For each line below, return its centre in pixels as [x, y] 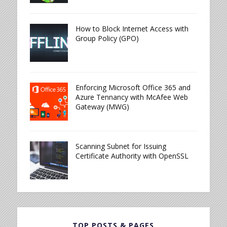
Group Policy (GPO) [107, 39]
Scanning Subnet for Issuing [121, 146]
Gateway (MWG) [102, 107]
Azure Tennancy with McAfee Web [131, 97]
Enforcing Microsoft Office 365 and [133, 88]
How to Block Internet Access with [132, 29]
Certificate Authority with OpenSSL [132, 156]
